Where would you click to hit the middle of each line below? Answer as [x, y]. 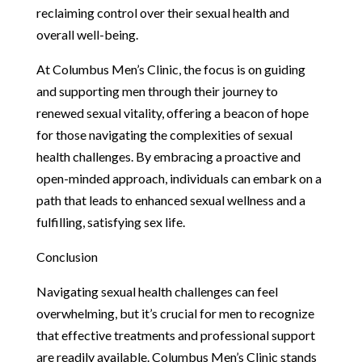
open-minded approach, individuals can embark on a [179, 178]
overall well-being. [87, 34]
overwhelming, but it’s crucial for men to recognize [175, 313]
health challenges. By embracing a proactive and [168, 156]
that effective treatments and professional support [175, 335]
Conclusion [67, 256]
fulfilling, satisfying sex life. [110, 221]
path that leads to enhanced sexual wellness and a [170, 200]
